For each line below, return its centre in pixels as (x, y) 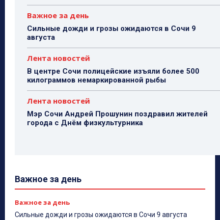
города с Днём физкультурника (85, 123)
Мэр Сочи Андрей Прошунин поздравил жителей (117, 114)
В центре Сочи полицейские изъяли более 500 (113, 71)
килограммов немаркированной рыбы (96, 80)
